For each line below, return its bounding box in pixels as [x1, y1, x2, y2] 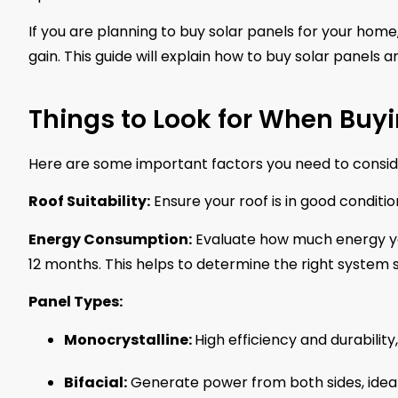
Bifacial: [64, 371, 127, 393]
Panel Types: [28, 291, 123, 313]
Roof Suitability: [28, 191, 150, 212]
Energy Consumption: [28, 228, 192, 250]
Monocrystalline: [64, 329, 195, 350]
